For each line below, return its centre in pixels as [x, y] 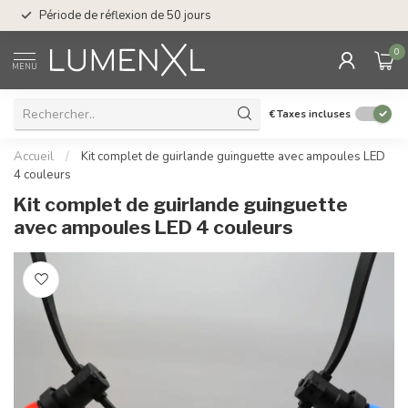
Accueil [34, 157]
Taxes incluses [314, 114]
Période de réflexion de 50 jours [125, 15]
